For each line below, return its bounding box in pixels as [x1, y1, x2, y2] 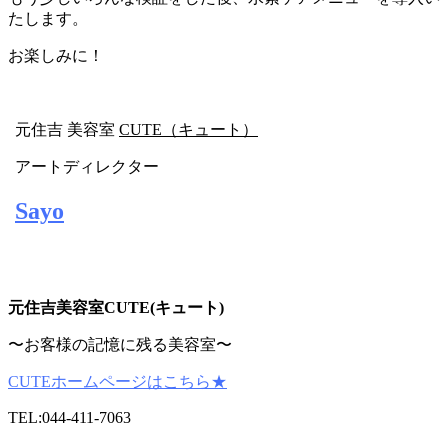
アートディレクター [15, 158, 159, 176]
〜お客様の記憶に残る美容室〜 [8, 336, 232, 354]
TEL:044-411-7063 [8, 409, 131, 427]
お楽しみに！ [8, 47, 104, 65]
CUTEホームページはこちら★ [8, 373, 227, 391]
